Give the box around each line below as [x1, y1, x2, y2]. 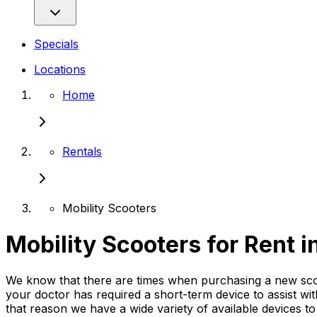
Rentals [62, 144, 102, 159]
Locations [34, 62, 86, 77]
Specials [34, 37, 79, 52]
